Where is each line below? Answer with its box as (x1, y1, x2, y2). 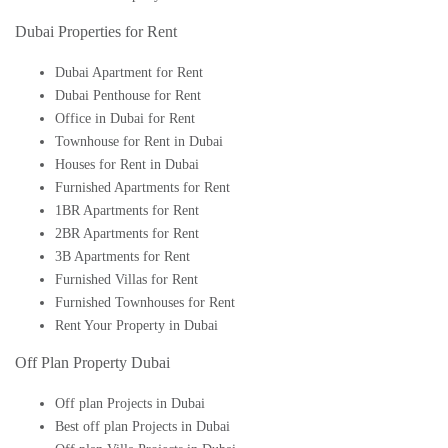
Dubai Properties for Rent (15, 22, 177, 40)
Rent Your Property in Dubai (55, 317, 218, 333)
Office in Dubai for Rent (55, 110, 195, 126)
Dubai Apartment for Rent (55, 64, 203, 80)
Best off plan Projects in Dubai (55, 418, 230, 434)
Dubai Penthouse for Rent (55, 87, 201, 103)
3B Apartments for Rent (55, 248, 190, 264)
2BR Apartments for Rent (55, 225, 199, 241)
